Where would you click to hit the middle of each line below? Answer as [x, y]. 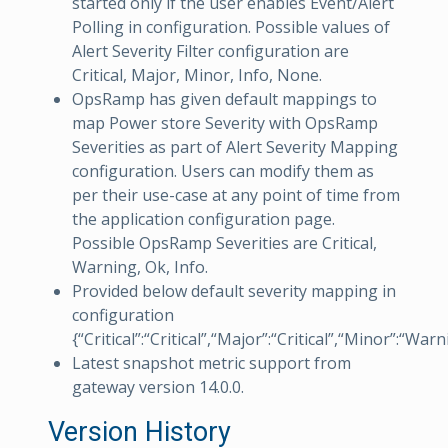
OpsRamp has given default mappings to [224, 99]
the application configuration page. [203, 219]
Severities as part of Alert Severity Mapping [235, 147]
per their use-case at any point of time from [236, 195]
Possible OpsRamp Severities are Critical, [224, 243]
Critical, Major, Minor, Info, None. [197, 75]
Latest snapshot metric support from [211, 363]
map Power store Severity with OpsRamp [225, 123]
